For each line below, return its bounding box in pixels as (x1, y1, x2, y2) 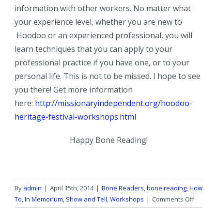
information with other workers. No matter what (15, 3, 191, 14)
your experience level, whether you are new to (15, 16, 182, 28)
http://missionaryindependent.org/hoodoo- (35, 98, 192, 109)
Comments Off (152, 195, 194, 204)
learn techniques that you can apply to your (15, 44, 172, 55)
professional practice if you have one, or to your (15, 57, 189, 68)
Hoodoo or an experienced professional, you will (15, 30, 192, 41)
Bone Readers (102, 184, 144, 193)
